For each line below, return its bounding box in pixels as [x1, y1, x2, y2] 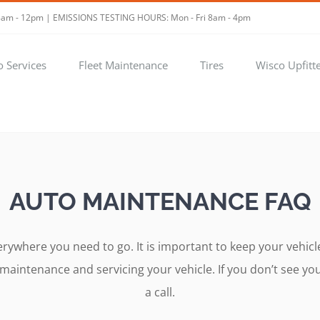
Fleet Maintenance [79, 57, 168, 72]
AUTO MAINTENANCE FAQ [9, 186, 311, 216]
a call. [145, 284, 175, 300]
